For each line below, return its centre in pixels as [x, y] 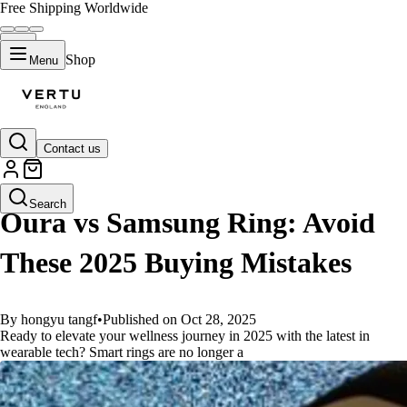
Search [48, 204]
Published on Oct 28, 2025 [179, 319]
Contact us [72, 149]
